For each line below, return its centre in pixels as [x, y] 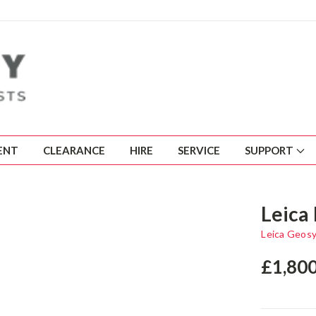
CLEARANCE [74, 150]
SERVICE [199, 150]
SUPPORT [270, 150]
